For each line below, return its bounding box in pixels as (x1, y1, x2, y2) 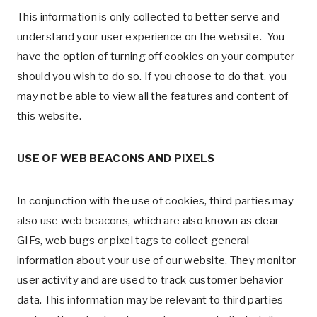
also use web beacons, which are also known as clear (17, 214, 279, 227)
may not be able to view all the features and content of (17, 90, 289, 103)
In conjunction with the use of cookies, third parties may (17, 195, 294, 207)
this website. (17, 110, 81, 122)
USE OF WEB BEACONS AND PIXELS (17, 152, 215, 165)
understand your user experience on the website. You (17, 30, 285, 43)
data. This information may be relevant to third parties (17, 294, 284, 306)
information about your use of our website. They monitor (17, 254, 296, 267)
